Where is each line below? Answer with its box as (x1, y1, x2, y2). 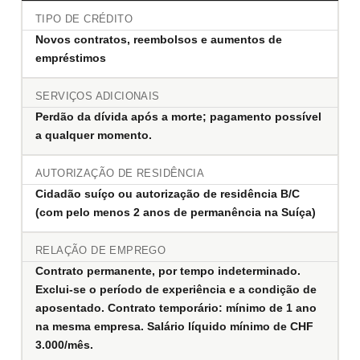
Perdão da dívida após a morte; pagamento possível (35, 110, 321, 124)
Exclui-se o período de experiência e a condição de (35, 283, 317, 297)
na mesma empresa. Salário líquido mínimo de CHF (35, 320, 313, 333)
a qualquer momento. (35, 129, 152, 142)
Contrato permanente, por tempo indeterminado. (35, 264, 301, 278)
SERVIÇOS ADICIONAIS (35, 91, 160, 103)
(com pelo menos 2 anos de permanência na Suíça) (35, 206, 316, 219)
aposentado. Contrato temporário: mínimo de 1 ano (35, 301, 317, 315)
